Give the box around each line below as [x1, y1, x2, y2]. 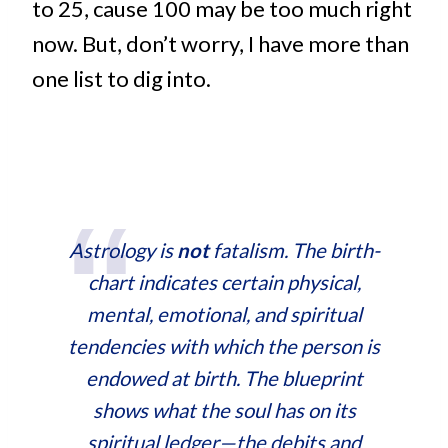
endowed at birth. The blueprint [85, 365, 363, 390]
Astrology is [68, 237, 177, 262]
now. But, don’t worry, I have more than [32, 30, 409, 57]
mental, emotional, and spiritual [86, 301, 362, 326]
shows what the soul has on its [92, 397, 356, 422]
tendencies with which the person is [68, 333, 380, 358]
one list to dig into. [32, 65, 211, 92]
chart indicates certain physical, [87, 269, 361, 294]
